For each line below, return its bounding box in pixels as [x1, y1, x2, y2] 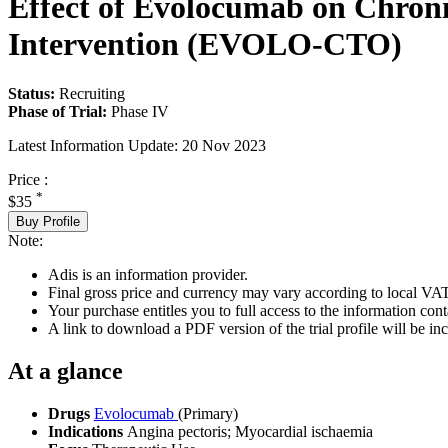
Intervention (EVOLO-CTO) [8, 26, 402, 63]
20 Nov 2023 [182, 136, 266, 154]
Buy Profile [16, 213, 80, 229]
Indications [48, 422, 127, 440]
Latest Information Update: [8, 136, 178, 154]
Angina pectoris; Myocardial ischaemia [127, 422, 373, 440]
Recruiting [59, 84, 125, 102]
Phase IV [111, 102, 169, 120]
